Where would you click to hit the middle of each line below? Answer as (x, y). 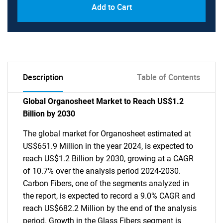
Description (43, 77)
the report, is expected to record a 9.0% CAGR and (109, 196)
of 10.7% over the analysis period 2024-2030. (102, 171)
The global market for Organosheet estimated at (107, 134)
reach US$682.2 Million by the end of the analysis (110, 208)
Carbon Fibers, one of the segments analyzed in (106, 183)
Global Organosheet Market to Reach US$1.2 (103, 101)
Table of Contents (168, 77)
